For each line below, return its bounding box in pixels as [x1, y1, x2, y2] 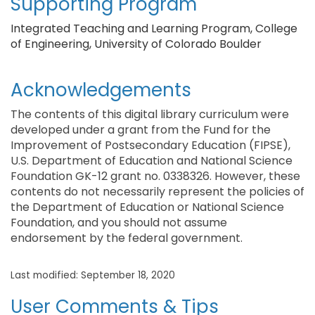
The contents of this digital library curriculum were [11, 106, 289, 122]
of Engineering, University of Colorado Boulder [11, 36, 262, 52]
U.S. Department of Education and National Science [11, 153, 292, 169]
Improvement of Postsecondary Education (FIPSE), [11, 137, 290, 153]
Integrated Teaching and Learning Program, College [11, 20, 297, 37]
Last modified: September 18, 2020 [11, 269, 175, 282]
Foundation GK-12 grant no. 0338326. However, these [11, 168, 300, 184]
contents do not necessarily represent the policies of [11, 184, 304, 200]
